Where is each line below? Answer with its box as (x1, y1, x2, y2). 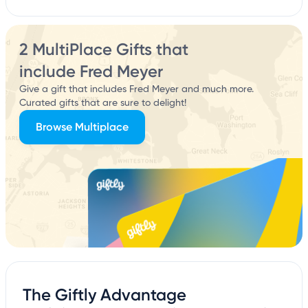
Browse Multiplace (36, 120, 129, 134)
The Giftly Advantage (23, 285, 186, 305)
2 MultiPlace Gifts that (19, 39, 188, 60)
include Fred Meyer (19, 61, 163, 82)
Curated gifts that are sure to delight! (19, 98, 186, 109)
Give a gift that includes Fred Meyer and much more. (19, 85, 254, 95)
